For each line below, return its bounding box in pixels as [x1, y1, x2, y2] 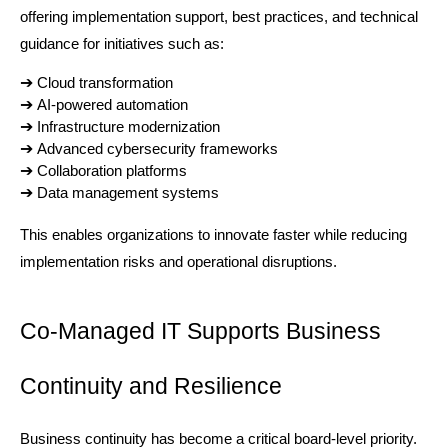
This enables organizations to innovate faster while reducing [20, 227, 407, 244]
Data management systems [37, 185, 219, 202]
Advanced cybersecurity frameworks [37, 141, 278, 158]
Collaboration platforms [37, 163, 187, 180]
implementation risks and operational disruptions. [20, 254, 337, 271]
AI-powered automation [37, 97, 188, 114]
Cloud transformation [37, 75, 173, 92]
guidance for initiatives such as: [20, 36, 224, 53]
